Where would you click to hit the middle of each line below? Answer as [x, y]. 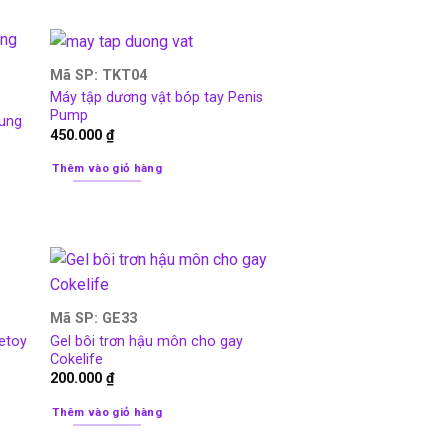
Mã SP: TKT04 [98, 75]
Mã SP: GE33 [93, 318]
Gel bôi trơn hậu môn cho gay [146, 341]
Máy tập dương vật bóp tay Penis [156, 98]
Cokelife [76, 359]
